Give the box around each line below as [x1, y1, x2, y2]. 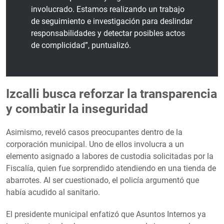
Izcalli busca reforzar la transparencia [6, 86, 217, 101]
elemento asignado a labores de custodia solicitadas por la [6, 151, 213, 161]
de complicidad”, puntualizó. [31, 40, 131, 50]
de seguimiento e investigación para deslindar [31, 16, 192, 26]
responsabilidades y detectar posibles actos [31, 28, 185, 38]
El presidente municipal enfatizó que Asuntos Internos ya [6, 209, 206, 219]
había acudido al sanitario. [6, 187, 100, 197]
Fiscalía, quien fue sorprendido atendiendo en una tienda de [6, 163, 216, 173]
